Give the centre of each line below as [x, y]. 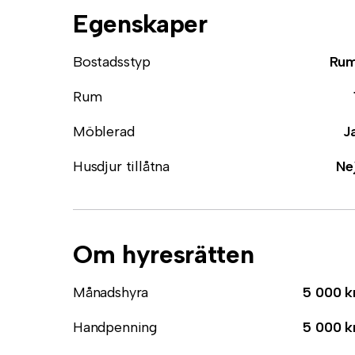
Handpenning [115, 327]
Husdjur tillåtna [122, 166]
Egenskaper [140, 24]
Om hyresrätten [164, 254]
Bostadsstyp [112, 62]
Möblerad [104, 132]
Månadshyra [111, 292]
